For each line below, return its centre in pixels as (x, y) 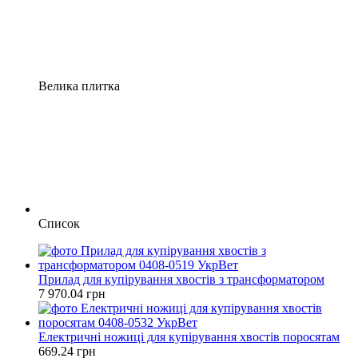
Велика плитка (79, 86)
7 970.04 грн (72, 293)
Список (59, 223)
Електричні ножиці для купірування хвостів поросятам (189, 336)
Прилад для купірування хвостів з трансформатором (181, 279)
